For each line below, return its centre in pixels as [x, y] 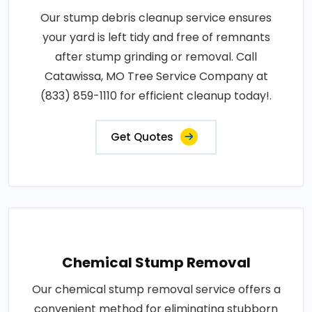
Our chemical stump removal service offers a [156, 290]
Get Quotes [142, 137]
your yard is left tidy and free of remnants [156, 38]
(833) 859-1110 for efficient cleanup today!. [156, 96]
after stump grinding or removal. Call [156, 57]
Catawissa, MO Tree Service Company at [156, 77]
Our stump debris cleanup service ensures [156, 18]
